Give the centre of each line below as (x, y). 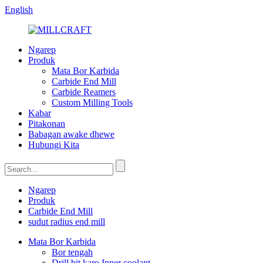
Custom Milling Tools (92, 102)
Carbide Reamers (84, 92)
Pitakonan (47, 124)
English (19, 10)
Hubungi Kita (54, 145)
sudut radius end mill (67, 222)
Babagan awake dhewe (71, 134)
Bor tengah (72, 252)
